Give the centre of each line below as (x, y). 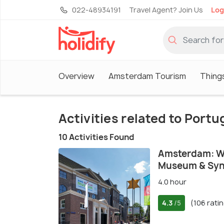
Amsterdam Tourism (147, 76)
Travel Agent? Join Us (166, 10)
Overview (76, 76)
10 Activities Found (96, 137)
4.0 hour (172, 182)
